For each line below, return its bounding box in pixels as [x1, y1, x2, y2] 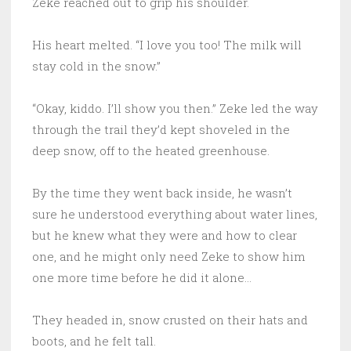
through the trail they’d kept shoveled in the [32, 121, 290, 137]
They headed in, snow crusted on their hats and [32, 311, 308, 327]
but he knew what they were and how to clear [32, 226, 297, 243]
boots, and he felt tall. [32, 332, 159, 349]
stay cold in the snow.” [32, 57, 161, 74]
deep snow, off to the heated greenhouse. [32, 142, 270, 158]
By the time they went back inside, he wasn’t [32, 184, 292, 201]
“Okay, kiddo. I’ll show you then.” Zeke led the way [32, 100, 318, 116]
